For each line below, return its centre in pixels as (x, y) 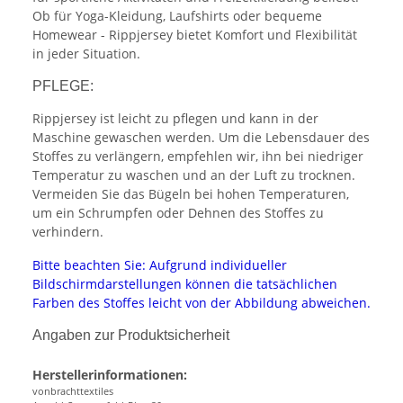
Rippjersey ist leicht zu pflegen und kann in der (175, 119)
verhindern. (68, 232)
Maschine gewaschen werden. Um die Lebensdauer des (201, 138)
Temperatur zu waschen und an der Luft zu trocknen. (194, 175)
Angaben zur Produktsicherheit (131, 336)
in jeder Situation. (86, 54)
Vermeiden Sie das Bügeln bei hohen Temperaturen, (191, 194)
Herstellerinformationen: (110, 375)
